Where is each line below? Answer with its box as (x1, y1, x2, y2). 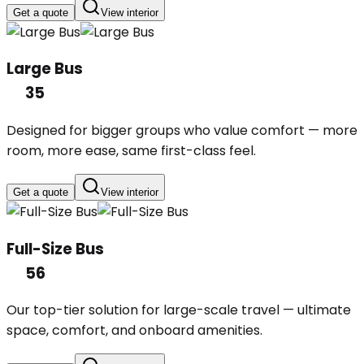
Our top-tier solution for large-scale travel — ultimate (6, 301, 351, 320)
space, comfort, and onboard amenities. (6, 321, 262, 340)
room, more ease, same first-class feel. (6, 141, 256, 160)
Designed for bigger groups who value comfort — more (6, 120, 357, 140)
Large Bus (6, 58, 83, 80)
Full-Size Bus (6, 237, 104, 260)
